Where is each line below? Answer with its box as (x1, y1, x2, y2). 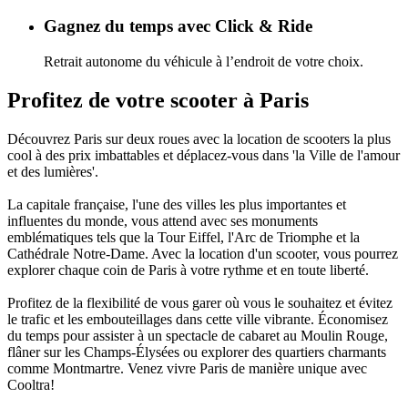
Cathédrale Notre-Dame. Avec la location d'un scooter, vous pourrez (7, 245, 398, 261)
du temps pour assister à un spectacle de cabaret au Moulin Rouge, (7, 327, 388, 343)
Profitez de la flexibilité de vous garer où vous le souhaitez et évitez (7, 294, 393, 311)
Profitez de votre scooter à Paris (7, 87, 309, 112)
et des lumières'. (7, 163, 98, 179)
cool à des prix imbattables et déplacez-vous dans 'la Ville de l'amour (7, 147, 400, 163)
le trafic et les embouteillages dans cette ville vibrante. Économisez (7, 311, 388, 327)
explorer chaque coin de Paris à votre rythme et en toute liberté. (7, 261, 369, 278)
